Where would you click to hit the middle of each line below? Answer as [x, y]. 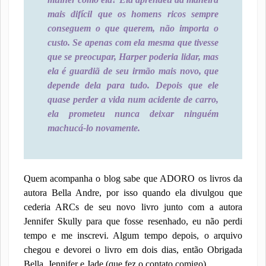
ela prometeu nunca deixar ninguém [133, 114]
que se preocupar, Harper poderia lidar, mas [133, 57]
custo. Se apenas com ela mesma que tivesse [133, 42]
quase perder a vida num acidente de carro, [133, 99]
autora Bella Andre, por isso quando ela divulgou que [133, 193]
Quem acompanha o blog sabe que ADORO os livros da [133, 178]
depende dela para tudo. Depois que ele [133, 85]
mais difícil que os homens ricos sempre [133, 14]
